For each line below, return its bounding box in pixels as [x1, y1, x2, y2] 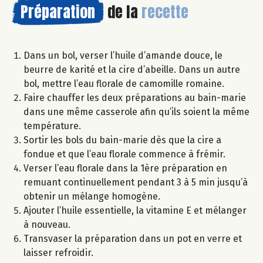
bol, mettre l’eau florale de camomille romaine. [23, 77, 224, 89]
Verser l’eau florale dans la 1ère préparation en [23, 162, 227, 174]
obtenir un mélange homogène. [23, 190, 160, 202]
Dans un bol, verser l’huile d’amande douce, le [23, 49, 222, 61]
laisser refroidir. [23, 247, 93, 258]
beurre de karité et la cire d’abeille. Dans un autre [23, 63, 240, 75]
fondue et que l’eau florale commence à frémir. [23, 148, 225, 160]
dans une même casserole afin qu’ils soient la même [23, 106, 249, 117]
